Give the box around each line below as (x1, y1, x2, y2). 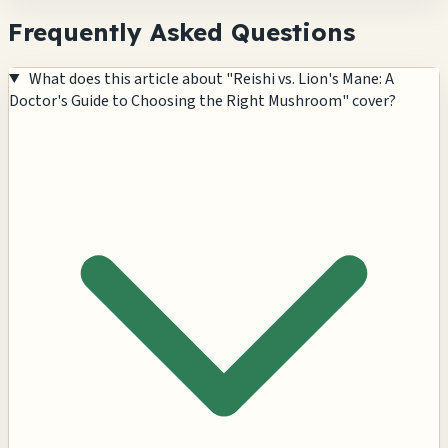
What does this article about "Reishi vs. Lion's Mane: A (28, 67, 394, 90)
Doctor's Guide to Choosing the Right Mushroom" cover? (9, 89, 396, 112)
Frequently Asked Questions (8, 16, 355, 47)
